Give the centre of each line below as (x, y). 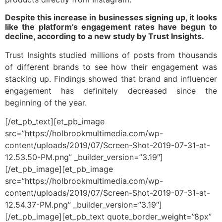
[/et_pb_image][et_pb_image (59, 169)
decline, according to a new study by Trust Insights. (105, 36)
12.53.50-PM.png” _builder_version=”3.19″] (84, 157)
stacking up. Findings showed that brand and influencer (111, 79)
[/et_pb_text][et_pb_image (55, 121)
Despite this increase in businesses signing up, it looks (111, 17)
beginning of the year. (46, 102)
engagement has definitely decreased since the (111, 90)
